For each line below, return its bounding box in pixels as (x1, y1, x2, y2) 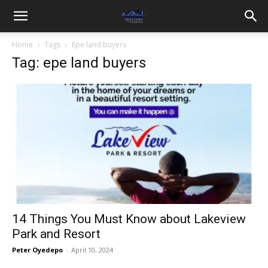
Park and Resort (12, 227, 100, 242)
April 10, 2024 (71, 245, 113, 255)
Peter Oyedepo (12, 245, 63, 255)
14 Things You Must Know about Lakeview (12, 212, 246, 227)
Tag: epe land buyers (12, 54, 146, 71)
